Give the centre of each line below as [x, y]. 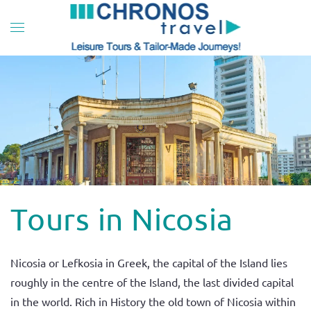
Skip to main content [75, 33]
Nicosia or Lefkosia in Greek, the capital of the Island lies [149, 262]
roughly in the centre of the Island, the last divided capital [152, 281]
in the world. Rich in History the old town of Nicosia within [153, 301]
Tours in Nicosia [122, 218]
